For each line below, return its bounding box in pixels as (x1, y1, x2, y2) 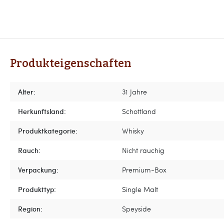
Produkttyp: (18, 184, 56, 194)
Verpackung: (18, 164, 58, 174)
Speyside (122, 203, 151, 213)
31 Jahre (122, 86, 147, 96)
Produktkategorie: (18, 125, 77, 135)
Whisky (122, 125, 144, 135)
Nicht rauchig (122, 145, 164, 155)
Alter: (18, 86, 35, 96)
